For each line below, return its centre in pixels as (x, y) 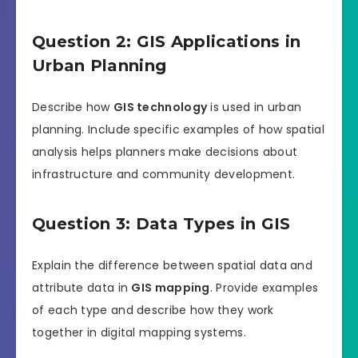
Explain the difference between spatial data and (173, 265)
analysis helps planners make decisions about (165, 151)
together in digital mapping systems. (139, 332)
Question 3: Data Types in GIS (161, 224)
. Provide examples (264, 287)
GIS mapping (171, 287)
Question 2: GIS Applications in (167, 42)
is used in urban (255, 107)
